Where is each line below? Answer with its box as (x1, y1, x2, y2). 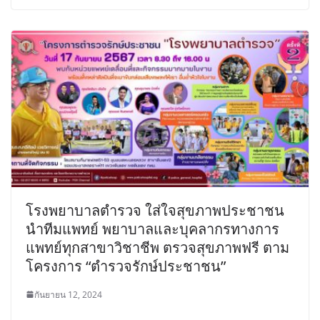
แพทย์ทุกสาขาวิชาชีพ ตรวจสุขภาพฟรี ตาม (26, 237, 289, 257)
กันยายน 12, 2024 (34, 288, 102, 301)
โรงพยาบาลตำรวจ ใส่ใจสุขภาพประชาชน (26, 200, 284, 220)
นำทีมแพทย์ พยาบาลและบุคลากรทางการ (26, 219, 279, 239)
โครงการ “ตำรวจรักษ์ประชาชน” (26, 256, 226, 276)
